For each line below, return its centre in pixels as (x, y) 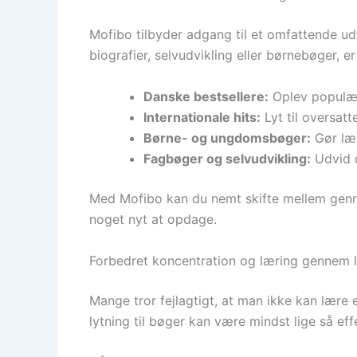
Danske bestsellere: (206, 96)
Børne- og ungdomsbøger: (227, 137)
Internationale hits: (202, 117)
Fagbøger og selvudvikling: (227, 158)
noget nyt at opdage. (153, 219)
